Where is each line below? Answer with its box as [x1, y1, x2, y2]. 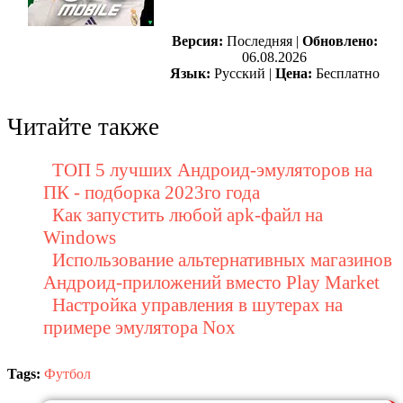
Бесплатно [311, 66, 380, 82]
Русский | [210, 66, 275, 82]
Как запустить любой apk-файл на [52, 204, 323, 227]
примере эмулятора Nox [43, 317, 236, 339]
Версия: [171, 33, 223, 49]
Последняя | [222, 33, 302, 49]
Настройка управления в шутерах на [52, 294, 343, 317]
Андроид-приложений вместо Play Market [43, 272, 380, 294]
